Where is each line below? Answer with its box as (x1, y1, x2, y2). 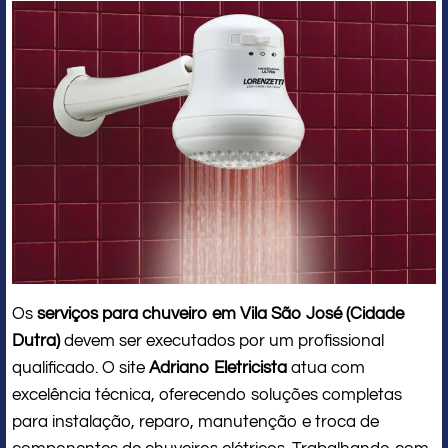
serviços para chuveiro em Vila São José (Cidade (37, 304, 404, 323)
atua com (287, 358, 365, 377)
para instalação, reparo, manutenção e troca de (12, 412, 379, 431)
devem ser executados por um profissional (60, 331, 384, 350)
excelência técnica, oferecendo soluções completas (12, 385, 402, 404)
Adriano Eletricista (149, 358, 287, 377)
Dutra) (12, 331, 60, 350)
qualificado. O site (12, 358, 149, 377)
